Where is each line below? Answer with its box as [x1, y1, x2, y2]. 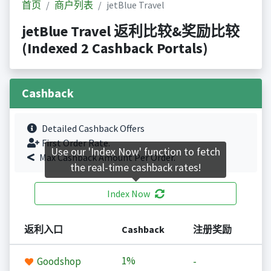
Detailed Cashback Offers [41, 122, 145, 135]
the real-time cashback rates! [70, 161, 201, 175]
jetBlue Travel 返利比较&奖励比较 [21, 22, 240, 41]
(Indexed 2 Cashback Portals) [21, 39, 208, 58]
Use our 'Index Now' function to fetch [51, 145, 220, 159]
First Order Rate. [41, 137, 110, 149]
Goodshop [34, 255, 81, 269]
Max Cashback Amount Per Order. [39, 151, 175, 164]
